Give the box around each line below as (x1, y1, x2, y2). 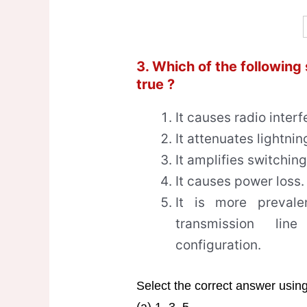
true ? (136, 76, 175, 93)
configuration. (175, 237, 261, 254)
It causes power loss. (175, 173, 304, 190)
